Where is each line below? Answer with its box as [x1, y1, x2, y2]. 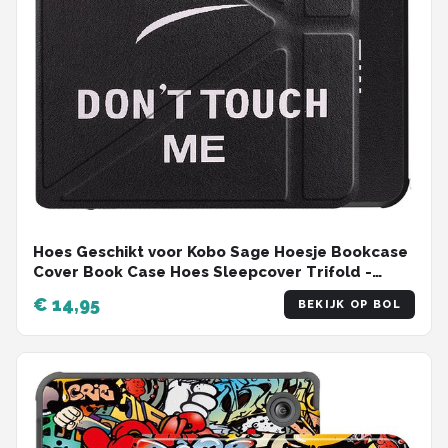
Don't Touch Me [33, 283, 153, 302]
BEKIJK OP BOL [297, 298, 401, 312]
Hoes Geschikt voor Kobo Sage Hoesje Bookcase [33, 243, 408, 262]
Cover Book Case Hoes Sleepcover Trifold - [33, 263, 372, 282]
